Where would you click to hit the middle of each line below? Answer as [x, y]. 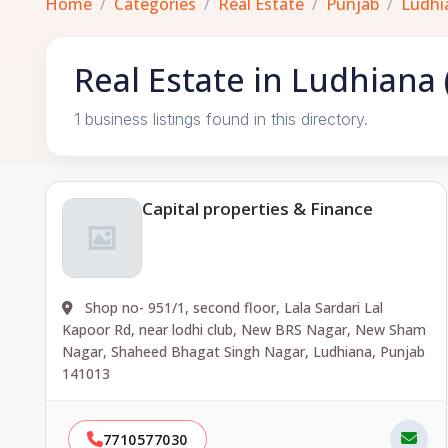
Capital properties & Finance [257, 208]
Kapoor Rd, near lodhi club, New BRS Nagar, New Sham [244, 329]
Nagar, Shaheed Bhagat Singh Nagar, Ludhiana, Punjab [243, 351]
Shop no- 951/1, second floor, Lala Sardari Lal [232, 307]
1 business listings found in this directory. [221, 119]
